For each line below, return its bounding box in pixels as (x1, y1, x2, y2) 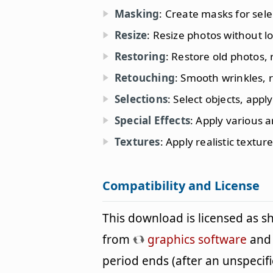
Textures (115, 135, 160, 149)
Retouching (115, 71, 175, 85)
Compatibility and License (102, 177, 260, 194)
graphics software (144, 232, 247, 248)
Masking (115, 7, 160, 21)
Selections (115, 92, 168, 107)
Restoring (115, 49, 166, 64)
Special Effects (115, 113, 190, 128)
